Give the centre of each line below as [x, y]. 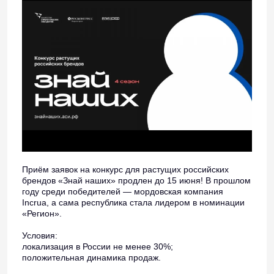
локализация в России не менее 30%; [98, 246]
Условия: [41, 235]
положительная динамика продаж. [91, 257]
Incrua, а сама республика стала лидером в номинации [133, 202]
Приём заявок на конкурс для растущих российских [125, 169]
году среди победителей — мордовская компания [123, 191]
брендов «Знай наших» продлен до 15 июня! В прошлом [136, 180]
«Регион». [42, 213]
